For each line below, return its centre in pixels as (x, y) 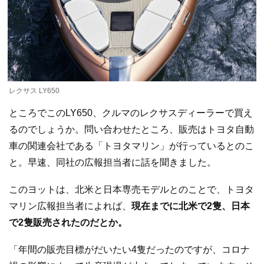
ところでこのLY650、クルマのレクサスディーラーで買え (131, 113)
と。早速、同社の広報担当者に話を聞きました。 (113, 163)
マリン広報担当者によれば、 (70, 206)
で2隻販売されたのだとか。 (68, 222)
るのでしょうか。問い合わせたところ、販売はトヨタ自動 (131, 130)
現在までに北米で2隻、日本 (191, 206)
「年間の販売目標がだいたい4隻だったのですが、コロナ (129, 249)
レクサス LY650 (34, 91)
